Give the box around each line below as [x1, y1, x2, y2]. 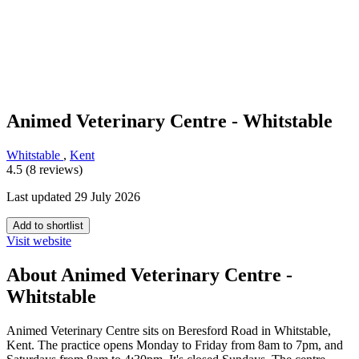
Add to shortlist [13, 220, 83, 232]
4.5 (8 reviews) [6, 163, 83, 177]
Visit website [6, 234, 71, 248]
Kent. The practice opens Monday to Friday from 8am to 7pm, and [6, 338, 343, 353]
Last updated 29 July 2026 [6, 190, 140, 204]
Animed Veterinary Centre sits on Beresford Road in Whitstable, [6, 324, 331, 338]
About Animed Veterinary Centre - [6, 264, 292, 286]
